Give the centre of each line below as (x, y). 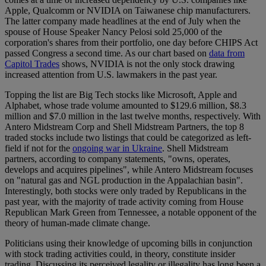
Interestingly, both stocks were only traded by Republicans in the (126, 191)
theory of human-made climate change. (77, 223)
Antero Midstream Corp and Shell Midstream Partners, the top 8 (124, 127)
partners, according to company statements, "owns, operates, (118, 159)
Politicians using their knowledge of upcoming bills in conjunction (129, 243)
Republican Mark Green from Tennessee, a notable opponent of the (131, 213)
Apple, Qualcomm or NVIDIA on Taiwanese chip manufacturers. (128, 11)
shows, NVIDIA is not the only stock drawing (147, 64)
